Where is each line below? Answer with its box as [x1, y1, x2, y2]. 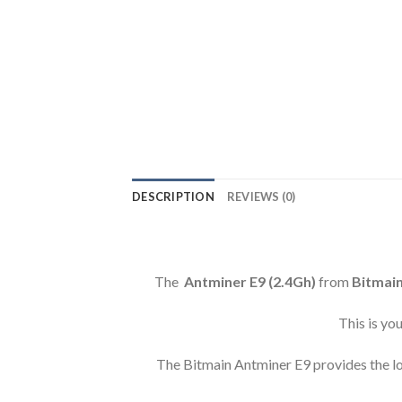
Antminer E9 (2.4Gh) [184, 273, 319, 291]
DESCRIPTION [132, 189, 214, 205]
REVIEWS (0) [226, 189, 296, 205]
